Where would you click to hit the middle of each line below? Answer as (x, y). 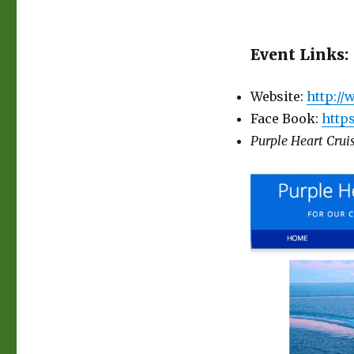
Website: (278, 96)
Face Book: (286, 118)
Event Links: (299, 54)
